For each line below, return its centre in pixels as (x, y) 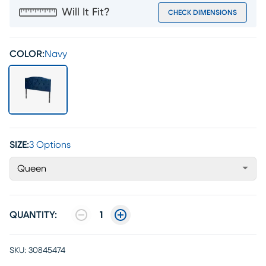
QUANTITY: (33, 215)
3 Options (50, 145)
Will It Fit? (86, 12)
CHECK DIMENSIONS (202, 12)
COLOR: (27, 54)
